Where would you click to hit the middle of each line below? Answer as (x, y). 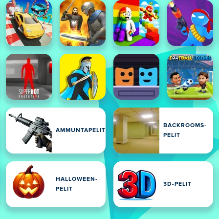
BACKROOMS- (185, 126)
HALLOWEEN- (77, 179)
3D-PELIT (177, 184)
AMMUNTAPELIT (81, 131)
